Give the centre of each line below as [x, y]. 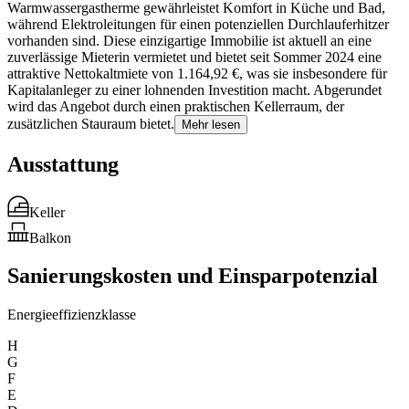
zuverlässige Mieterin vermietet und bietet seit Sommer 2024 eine [194, 57]
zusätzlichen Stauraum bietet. [91, 123]
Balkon [50, 237]
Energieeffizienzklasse [72, 315]
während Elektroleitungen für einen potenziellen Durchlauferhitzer [198, 24]
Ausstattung [63, 164]
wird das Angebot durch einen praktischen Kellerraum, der [176, 106]
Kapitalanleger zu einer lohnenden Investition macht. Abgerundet [194, 89]
